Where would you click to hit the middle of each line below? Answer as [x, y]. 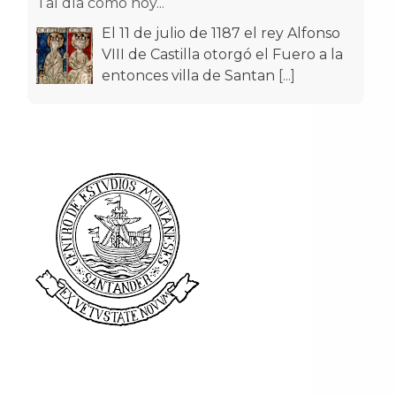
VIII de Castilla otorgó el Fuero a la [222, 54]
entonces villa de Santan [190, 75]
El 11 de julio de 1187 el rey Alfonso [221, 33]
